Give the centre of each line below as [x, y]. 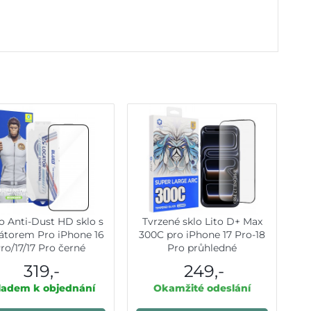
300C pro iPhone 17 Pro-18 [202, 235]
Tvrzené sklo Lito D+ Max [202, 222]
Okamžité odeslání [202, 288]
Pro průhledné [202, 248]
